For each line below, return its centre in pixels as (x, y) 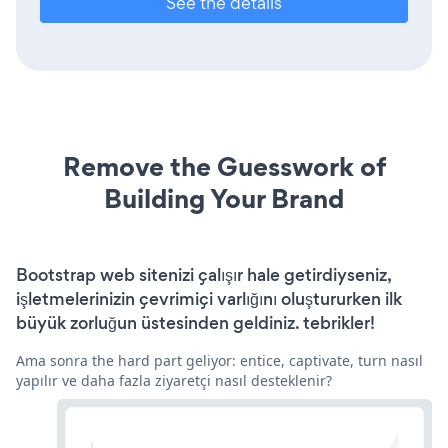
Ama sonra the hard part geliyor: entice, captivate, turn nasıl (219, 360)
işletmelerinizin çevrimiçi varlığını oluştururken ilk (209, 298)
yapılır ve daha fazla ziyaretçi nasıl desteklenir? (174, 380)
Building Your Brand (224, 198)
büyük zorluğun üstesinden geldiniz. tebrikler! (195, 322)
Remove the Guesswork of (224, 166)
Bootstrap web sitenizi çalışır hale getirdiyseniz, (203, 274)
